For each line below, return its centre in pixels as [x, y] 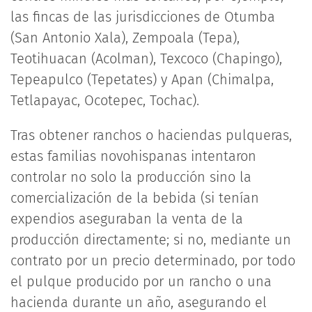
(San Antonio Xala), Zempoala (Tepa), [125, 38]
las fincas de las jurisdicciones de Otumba [143, 17]
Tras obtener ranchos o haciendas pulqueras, [151, 135]
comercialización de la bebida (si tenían [135, 198]
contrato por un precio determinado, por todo [153, 260]
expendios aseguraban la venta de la [127, 219]
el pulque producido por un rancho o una [141, 281]
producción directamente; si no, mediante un [151, 240]
